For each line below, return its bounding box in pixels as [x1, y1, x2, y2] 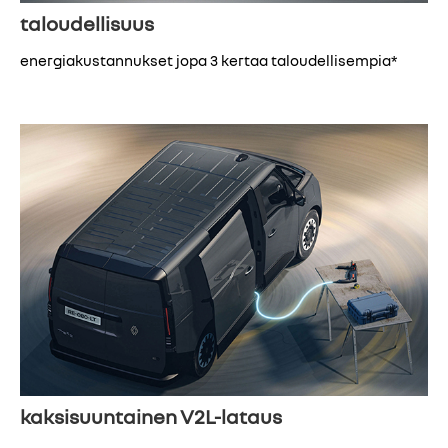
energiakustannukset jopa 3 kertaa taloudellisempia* [20, 51, 397, 70]
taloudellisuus [20, 10, 154, 35]
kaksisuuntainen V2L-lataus [20, 403, 282, 428]
